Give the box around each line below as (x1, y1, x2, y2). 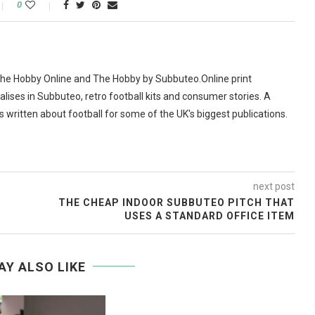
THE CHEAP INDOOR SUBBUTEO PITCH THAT (58, 196, 295, 208)
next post (252, 180, 295, 192)
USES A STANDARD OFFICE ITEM (124, 210, 295, 221)
